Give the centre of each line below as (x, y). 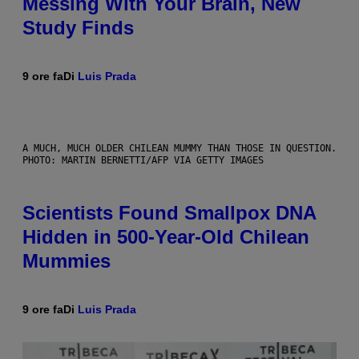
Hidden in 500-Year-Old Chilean (166, 237)
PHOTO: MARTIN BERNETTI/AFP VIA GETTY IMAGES (143, 161)
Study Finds (78, 28)
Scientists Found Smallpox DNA (169, 213)
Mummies (67, 261)
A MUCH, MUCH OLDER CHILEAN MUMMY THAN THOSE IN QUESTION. (179, 149)
